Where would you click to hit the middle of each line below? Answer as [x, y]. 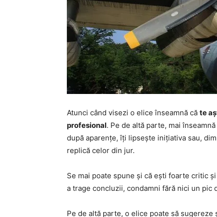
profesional [87, 125]
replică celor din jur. [101, 150]
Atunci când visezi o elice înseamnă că [133, 113]
